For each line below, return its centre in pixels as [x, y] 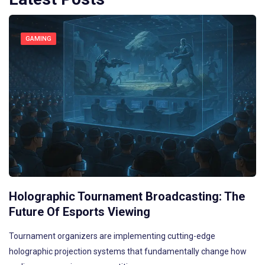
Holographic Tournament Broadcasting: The [127, 196]
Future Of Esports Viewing [80, 211]
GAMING [38, 38]
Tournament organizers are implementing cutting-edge [112, 236]
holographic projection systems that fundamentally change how [128, 251]
